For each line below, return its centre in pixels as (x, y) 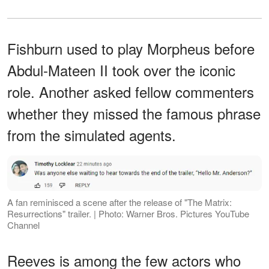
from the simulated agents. (92, 134)
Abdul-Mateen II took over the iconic (121, 70)
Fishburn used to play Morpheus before (131, 48)
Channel (23, 225)
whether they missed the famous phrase (134, 113)
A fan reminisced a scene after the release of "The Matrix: (119, 202)
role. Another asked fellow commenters (131, 91)
